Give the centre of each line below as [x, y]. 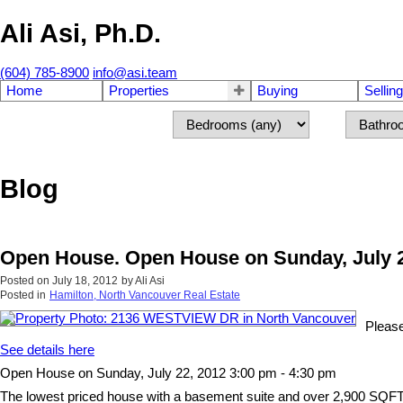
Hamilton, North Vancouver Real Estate [145, 295]
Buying [278, 91]
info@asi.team [135, 73]
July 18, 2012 [85, 280]
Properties [139, 91]
